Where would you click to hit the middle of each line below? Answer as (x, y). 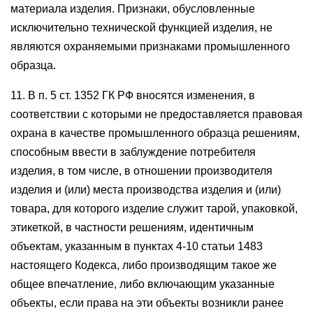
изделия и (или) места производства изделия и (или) (146, 190)
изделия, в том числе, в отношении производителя (141, 171)
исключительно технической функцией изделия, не (141, 28)
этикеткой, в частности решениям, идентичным (132, 227)
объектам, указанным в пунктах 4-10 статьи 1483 (137, 246)
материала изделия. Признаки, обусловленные (133, 9)
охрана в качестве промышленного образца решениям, (155, 133)
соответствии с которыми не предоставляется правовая (156, 114)
